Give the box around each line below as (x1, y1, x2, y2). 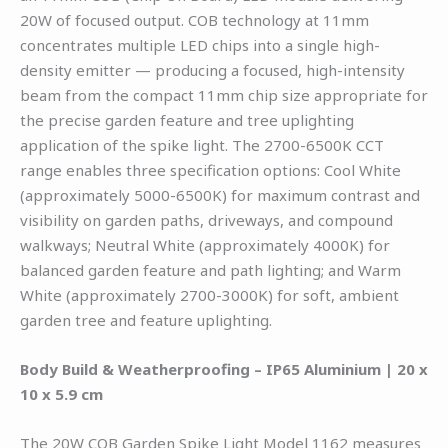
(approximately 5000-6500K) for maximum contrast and (20, 184, 420, 205)
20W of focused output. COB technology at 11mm (20, 9, 369, 30)
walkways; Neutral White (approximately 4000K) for (20, 234, 390, 255)
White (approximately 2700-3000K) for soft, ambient (20, 284, 399, 305)
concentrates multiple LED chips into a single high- (20, 34, 380, 55)
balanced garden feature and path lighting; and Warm (20, 259, 401, 280)
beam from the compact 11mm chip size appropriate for (20, 84, 428, 105)
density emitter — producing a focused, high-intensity (20, 59, 405, 80)
